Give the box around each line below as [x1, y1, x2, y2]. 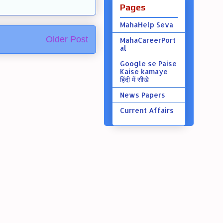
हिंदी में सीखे [119, 75, 149, 84]
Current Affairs [119, 106, 174, 114]
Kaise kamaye [119, 67, 168, 76]
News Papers [119, 90, 165, 99]
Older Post [45, 34, 88, 44]
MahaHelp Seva [119, 20, 173, 29]
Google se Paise [119, 59, 177, 68]
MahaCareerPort [119, 35, 176, 44]
